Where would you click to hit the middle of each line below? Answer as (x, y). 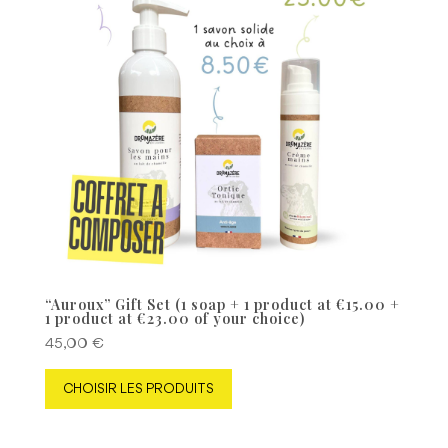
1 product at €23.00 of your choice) (174, 318)
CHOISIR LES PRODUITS (138, 388)
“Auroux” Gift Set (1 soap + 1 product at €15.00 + (222, 304)
